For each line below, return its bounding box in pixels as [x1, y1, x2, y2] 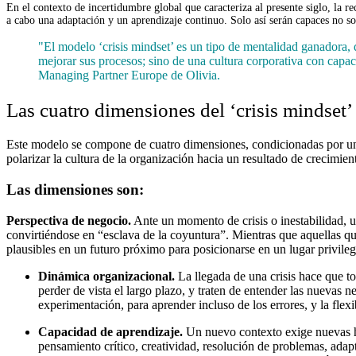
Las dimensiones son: [6, 181, 144, 199]
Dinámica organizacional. [38, 269, 175, 283]
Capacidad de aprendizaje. [38, 324, 183, 339]
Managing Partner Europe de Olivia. [38, 68, 220, 82]
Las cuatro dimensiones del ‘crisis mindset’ [6, 99, 353, 121]
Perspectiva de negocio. [6, 213, 131, 227]
